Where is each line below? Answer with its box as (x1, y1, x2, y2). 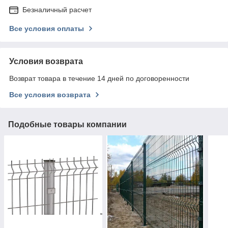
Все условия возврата (9, 90, 91, 99)
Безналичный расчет (22, 5, 92, 14)
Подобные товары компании (8, 120, 127, 129)
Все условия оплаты (9, 24, 84, 33)
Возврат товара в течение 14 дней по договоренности (9, 74, 189, 82)
